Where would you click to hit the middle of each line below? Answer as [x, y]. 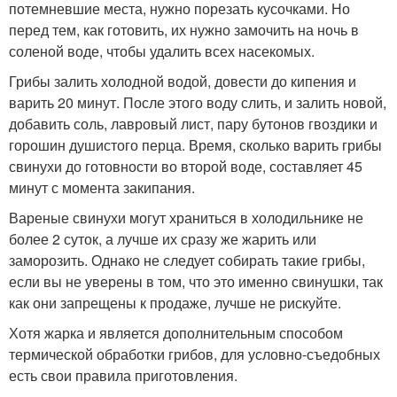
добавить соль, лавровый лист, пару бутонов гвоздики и [193, 124]
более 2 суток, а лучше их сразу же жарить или [163, 239]
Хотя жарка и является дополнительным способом [176, 333]
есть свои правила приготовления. [123, 376]
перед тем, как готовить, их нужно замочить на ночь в [184, 30]
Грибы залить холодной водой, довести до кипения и [183, 82]
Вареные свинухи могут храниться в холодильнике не [186, 218]
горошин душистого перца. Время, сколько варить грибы [195, 145]
